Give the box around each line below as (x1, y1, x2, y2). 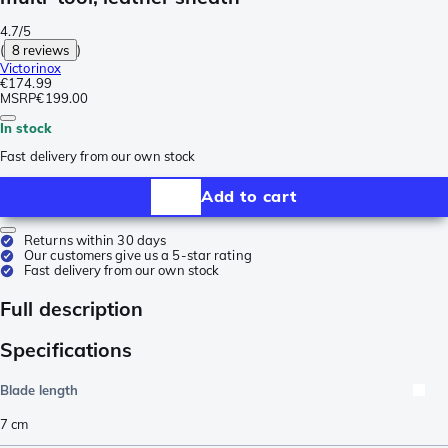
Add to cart (201, 186, 297, 207)
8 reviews (12, 41, 70, 58)
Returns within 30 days (24, 231, 167, 248)
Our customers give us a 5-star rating (24, 246, 252, 263)
